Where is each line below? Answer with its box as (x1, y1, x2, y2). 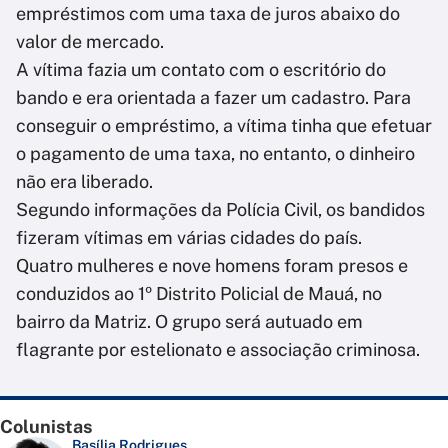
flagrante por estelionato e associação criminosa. (16, 339, 420, 361)
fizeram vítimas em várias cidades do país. (16, 227, 366, 249)
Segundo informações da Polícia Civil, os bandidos (16, 199, 425, 221)
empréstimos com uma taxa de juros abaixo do (16, 3, 400, 25)
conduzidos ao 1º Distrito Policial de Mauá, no (16, 283, 382, 305)
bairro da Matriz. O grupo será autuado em (16, 311, 363, 333)
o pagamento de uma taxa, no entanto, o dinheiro (16, 143, 415, 165)
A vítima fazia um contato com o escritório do (16, 59, 386, 81)
